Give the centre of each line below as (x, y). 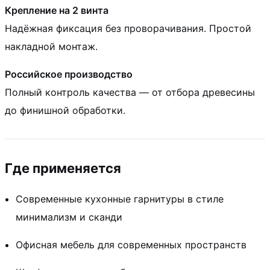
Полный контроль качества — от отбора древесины (130, 92)
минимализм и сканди (69, 217)
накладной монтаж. (51, 46)
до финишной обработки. (65, 110)
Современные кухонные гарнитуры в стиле (120, 199)
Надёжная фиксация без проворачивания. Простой (128, 28)
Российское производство (69, 74)
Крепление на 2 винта (57, 10)
